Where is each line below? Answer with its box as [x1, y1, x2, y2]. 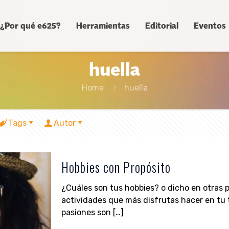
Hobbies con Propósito [61, 157, 171, 176]
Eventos [194, 20, 226, 31]
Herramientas [76, 20, 130, 31]
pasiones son [61, 208, 111, 217]
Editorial [145, 20, 178, 31]
